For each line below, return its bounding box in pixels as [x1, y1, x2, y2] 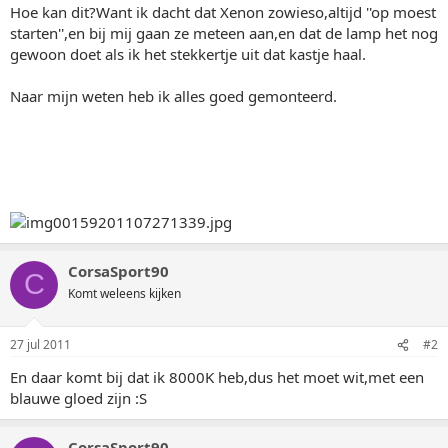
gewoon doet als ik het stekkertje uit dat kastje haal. [10, 43, 366, 64]
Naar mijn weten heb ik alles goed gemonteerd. [10, 85, 337, 106]
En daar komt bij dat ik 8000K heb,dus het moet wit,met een [10, 367, 424, 387]
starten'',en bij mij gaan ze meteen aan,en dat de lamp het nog [10, 22, 438, 43]
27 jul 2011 [10, 336, 71, 353]
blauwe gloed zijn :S [10, 388, 147, 408]
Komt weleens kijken [68, 284, 181, 302]
